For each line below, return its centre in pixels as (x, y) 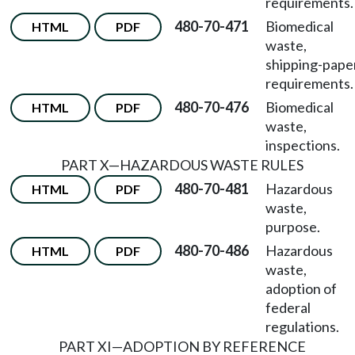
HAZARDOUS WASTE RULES (211, 165)
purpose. (293, 227)
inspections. (303, 145)
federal (288, 307)
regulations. (302, 326)
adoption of (301, 288)
